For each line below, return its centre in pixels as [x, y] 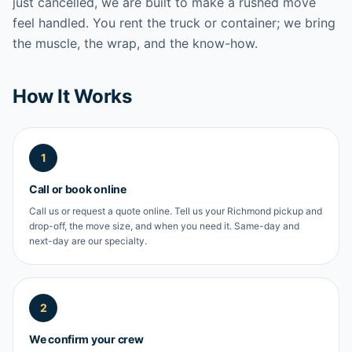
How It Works [72, 96]
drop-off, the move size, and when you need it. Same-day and [164, 226]
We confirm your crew [86, 339]
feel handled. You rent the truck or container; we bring [174, 23]
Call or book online [78, 189]
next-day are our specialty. [88, 241]
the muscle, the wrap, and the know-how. [135, 43]
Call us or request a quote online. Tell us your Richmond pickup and [176, 211]
